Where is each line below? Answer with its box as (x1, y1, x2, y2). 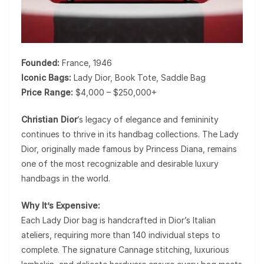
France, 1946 (60, 57, 112, 68)
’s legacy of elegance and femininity (77, 114, 219, 124)
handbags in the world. (21, 173, 110, 183)
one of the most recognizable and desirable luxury (21, 158, 219, 169)
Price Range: (21, 87, 73, 97)
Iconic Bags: (21, 72, 71, 82)
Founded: (21, 57, 60, 68)
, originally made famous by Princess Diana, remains (37, 143, 237, 154)
